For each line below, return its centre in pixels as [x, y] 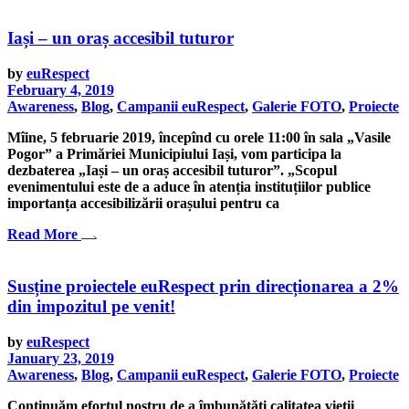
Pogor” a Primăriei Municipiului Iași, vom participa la [174, 154]
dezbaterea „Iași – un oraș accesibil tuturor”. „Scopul [172, 171]
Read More [42, 235]
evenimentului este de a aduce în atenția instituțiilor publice [189, 187]
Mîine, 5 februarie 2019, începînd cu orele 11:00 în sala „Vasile [199, 138]
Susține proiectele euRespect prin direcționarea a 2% [203, 286]
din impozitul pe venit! [91, 306]
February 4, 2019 [61, 90]
